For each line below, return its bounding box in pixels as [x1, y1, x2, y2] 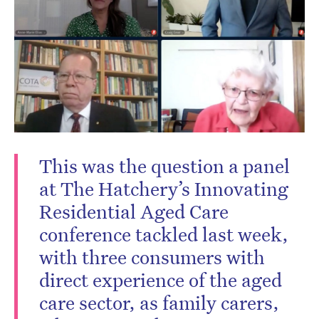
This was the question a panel [39, 153, 290, 178]
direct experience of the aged [39, 267, 282, 292]
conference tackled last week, [39, 221, 288, 246]
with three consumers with [39, 244, 265, 269]
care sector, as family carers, [39, 290, 279, 315]
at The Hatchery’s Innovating [39, 176, 288, 201]
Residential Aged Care [39, 199, 229, 224]
